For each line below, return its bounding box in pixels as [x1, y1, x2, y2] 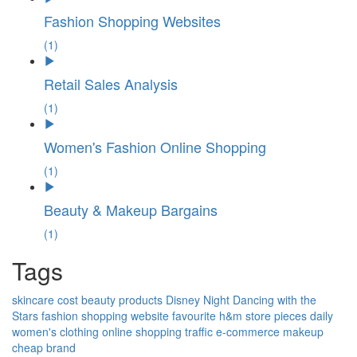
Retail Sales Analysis [44, 73, 178, 94]
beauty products [81, 292, 163, 308]
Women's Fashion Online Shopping [44, 136, 266, 157]
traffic [185, 324, 213, 339]
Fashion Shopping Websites [44, 10, 221, 31]
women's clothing [12, 324, 99, 339]
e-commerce [216, 324, 280, 339]
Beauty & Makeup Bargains [44, 199, 218, 220]
